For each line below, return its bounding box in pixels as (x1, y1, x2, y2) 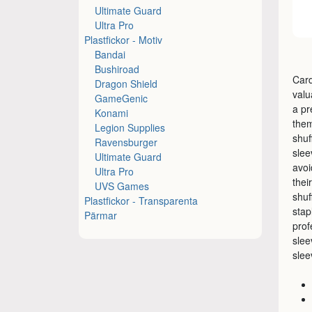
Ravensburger (95, 134, 158, 149)
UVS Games (95, 178, 150, 193)
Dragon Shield (95, 76, 158, 91)
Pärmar (84, 208, 118, 222)
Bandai (95, 47, 126, 61)
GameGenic (95, 91, 148, 105)
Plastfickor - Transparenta (84, 193, 198, 208)
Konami (95, 105, 129, 120)
